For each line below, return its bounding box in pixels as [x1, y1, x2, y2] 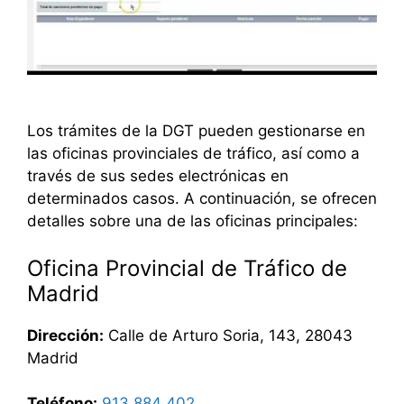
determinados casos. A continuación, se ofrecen [27, 189, 377, 208]
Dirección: [27, 326, 104, 344]
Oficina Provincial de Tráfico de [27, 254, 347, 281]
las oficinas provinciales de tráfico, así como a [27, 144, 360, 163]
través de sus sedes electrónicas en [27, 167, 289, 186]
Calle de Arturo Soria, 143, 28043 [104, 326, 353, 344]
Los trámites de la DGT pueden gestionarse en [27, 122, 365, 141]
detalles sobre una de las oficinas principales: [27, 212, 358, 231]
